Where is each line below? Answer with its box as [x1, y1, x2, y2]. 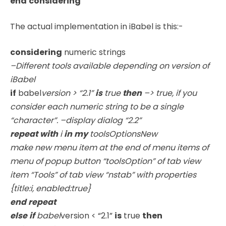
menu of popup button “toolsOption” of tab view [10, 155, 201, 167]
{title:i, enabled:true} [10, 182, 91, 194]
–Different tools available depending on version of [10, 60, 209, 72]
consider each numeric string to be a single [10, 100, 184, 112]
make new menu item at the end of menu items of [10, 141, 209, 153]
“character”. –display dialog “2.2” [10, 114, 141, 126]
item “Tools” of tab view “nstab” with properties [10, 168, 196, 181]
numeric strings [62, 46, 126, 58]
